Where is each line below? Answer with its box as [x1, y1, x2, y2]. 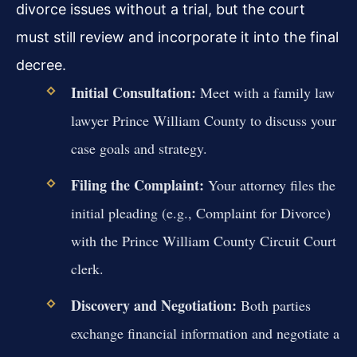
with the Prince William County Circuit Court [70, 230, 336, 250]
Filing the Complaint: [70, 174, 204, 195]
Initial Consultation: [70, 81, 196, 103]
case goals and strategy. [70, 138, 207, 158]
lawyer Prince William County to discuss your [70, 110, 336, 130]
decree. [16, 56, 66, 73]
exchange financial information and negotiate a [70, 324, 339, 343]
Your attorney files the [203, 175, 335, 194]
